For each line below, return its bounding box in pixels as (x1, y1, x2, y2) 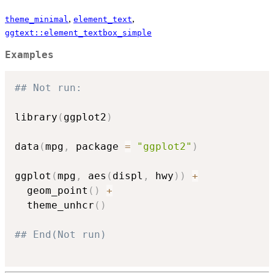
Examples (5, 49, 54, 61)
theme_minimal (5, 14, 68, 24)
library (15, 111, 57, 124)
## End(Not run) (15, 229, 106, 241)
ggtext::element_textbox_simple (5, 28, 152, 37)
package (70, 141, 125, 153)
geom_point (15, 185, 88, 197)
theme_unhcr (15, 199, 94, 212)
